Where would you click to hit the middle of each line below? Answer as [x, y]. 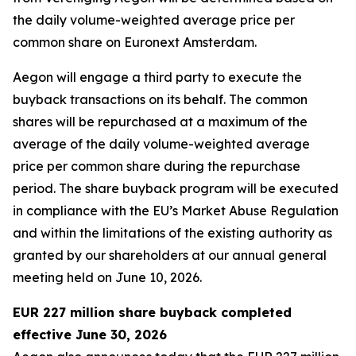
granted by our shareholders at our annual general [170, 255]
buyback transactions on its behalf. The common [160, 99]
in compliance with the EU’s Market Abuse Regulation [176, 211]
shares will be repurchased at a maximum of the [160, 122]
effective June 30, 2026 [90, 335]
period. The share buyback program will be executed [176, 188]
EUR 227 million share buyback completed [152, 312]
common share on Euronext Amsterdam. [135, 42]
